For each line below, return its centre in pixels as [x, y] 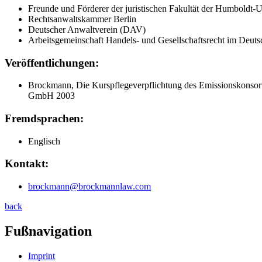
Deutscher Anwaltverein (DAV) [87, 29]
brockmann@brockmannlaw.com [89, 187]
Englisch [44, 141]
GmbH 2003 [51, 96]
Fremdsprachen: [44, 118]
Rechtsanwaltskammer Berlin [82, 19]
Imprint [42, 256]
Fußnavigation [48, 231]
